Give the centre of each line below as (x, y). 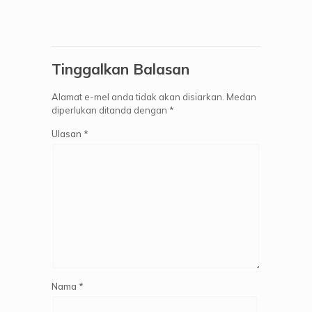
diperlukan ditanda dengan (110, 110)
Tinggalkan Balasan (120, 69)
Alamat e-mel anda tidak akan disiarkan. (138, 97)
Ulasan (68, 134)
